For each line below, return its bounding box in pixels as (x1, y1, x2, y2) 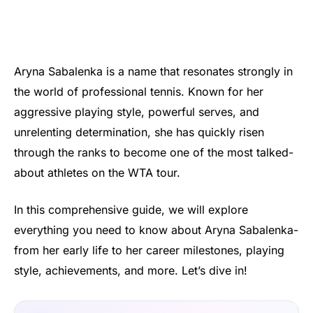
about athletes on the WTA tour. (14, 165, 180, 180)
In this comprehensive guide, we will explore (14, 203, 248, 217)
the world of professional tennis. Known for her (14, 84, 263, 99)
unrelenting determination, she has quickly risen (14, 124, 264, 139)
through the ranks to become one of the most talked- (14, 145, 293, 159)
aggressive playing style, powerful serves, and (14, 104, 259, 119)
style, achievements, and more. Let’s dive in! (14, 263, 247, 278)
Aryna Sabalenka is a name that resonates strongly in (14, 64, 293, 78)
